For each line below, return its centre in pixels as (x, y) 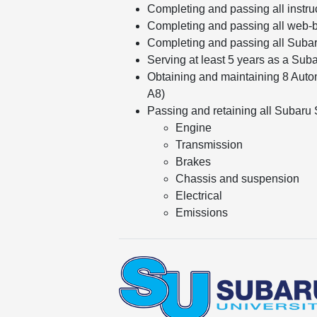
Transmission (209, 145)
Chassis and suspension (237, 179)
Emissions (202, 213)
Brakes (193, 162)
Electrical (199, 196)
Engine (194, 128)
